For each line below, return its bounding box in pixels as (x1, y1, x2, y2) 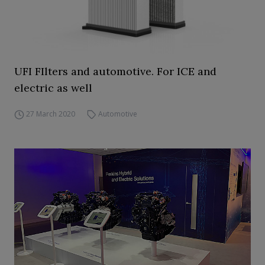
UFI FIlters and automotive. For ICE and (14, 64, 216, 78)
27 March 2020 (25, 109, 75, 119)
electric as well (14, 81, 92, 95)
